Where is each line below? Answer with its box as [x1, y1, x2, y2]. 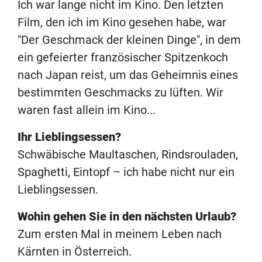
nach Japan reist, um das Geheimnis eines [18, 68, 238, 82]
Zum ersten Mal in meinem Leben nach [18, 227, 222, 242]
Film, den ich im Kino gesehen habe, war [18, 15, 226, 30]
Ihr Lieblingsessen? [18, 130, 121, 144]
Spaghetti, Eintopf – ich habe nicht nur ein [18, 165, 235, 180]
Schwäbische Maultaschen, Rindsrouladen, [18, 147, 238, 162]
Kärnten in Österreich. [18, 244, 132, 259]
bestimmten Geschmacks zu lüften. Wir [18, 85, 223, 100]
